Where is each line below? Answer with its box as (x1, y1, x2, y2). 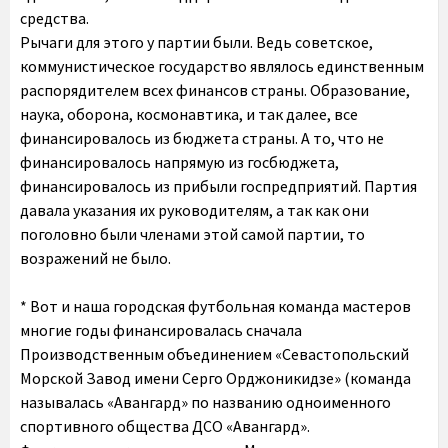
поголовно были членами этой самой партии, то (20, 224, 365, 244)
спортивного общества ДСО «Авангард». (20, 416, 310, 436)
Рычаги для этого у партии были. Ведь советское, (20, 32, 373, 52)
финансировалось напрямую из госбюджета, (20, 152, 339, 172)
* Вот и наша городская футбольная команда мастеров (20, 296, 411, 316)
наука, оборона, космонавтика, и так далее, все (20, 104, 358, 124)
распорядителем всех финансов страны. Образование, (20, 80, 410, 100)
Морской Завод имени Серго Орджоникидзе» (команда (20, 368, 411, 388)
